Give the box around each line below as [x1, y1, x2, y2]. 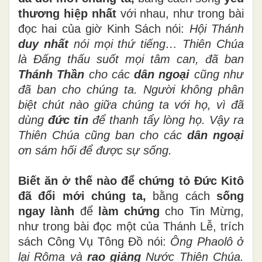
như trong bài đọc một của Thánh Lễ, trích [18, 219, 244, 233]
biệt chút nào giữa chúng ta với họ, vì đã [18, 98, 244, 111]
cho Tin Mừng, [165, 204, 244, 218]
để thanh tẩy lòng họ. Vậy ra [88, 113, 244, 126]
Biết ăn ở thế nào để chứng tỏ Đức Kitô [18, 174, 244, 187]
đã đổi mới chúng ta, [18, 189, 147, 202]
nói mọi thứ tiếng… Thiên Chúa [68, 37, 244, 50]
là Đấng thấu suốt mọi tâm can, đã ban [18, 52, 244, 65]
